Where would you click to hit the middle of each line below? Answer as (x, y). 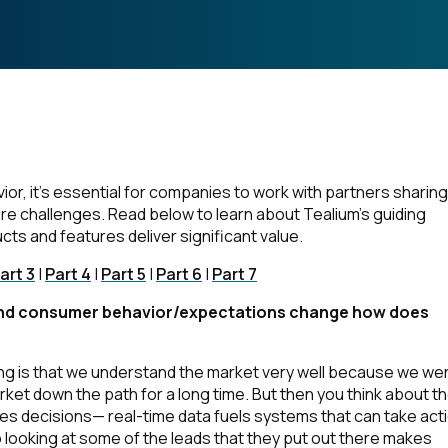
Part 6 (179, 274)
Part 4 (68, 274)
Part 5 (123, 274)
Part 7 (234, 274)
